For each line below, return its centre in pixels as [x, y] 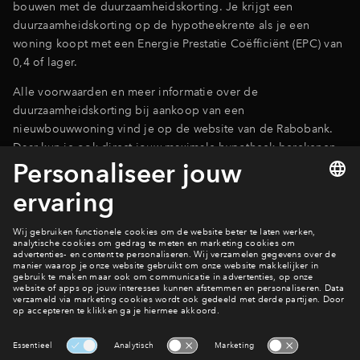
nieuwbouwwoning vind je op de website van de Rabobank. [173, 128]
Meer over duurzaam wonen [147, 293]
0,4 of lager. [45, 61]
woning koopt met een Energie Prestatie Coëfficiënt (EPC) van [178, 43]
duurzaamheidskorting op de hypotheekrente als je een [161, 25]
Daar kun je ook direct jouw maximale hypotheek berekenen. [176, 147]
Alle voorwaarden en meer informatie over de [135, 91]
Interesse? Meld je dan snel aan [180, 350]
